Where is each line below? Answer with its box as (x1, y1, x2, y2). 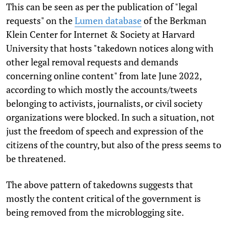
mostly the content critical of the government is (6, 192, 201, 204)
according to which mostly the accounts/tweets (6, 83, 197, 96)
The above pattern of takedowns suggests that (6, 178, 193, 191)
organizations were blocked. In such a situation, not (6, 110, 215, 123)
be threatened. (6, 152, 67, 165)
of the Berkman (142, 14, 207, 27)
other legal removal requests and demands (6, 55, 178, 68)
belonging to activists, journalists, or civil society (6, 97, 202, 109)
